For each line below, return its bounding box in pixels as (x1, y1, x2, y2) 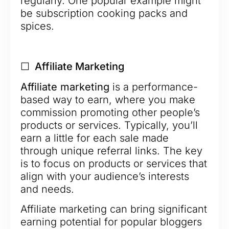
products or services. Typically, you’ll (20, 119, 198, 131)
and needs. (20, 182, 74, 195)
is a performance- (109, 80, 198, 93)
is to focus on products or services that (20, 157, 207, 170)
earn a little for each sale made (20, 131, 169, 144)
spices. (20, 19, 54, 32)
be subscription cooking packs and (20, 7, 188, 19)
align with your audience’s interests (20, 170, 189, 182)
